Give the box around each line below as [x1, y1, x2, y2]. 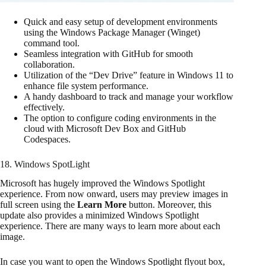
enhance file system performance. [24, 80, 148, 91]
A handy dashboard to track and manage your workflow [24, 91, 233, 102]
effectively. [24, 102, 65, 112]
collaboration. [24, 59, 75, 69]
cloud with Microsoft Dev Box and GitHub [24, 123, 186, 134]
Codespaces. [24, 134, 71, 144]
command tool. [24, 37, 80, 48]
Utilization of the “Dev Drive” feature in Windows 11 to [24, 69, 233, 80]
